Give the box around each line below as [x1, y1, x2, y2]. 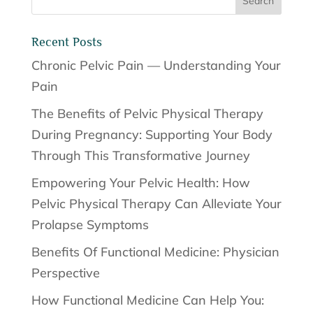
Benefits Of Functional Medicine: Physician [31, 244, 279, 261]
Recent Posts [31, 35, 102, 50]
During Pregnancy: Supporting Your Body [31, 126, 272, 143]
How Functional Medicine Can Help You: [31, 292, 264, 309]
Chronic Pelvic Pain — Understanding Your [31, 57, 281, 74]
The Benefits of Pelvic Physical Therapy [31, 105, 263, 122]
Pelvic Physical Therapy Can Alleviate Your [31, 196, 282, 212]
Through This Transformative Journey [31, 147, 250, 164]
